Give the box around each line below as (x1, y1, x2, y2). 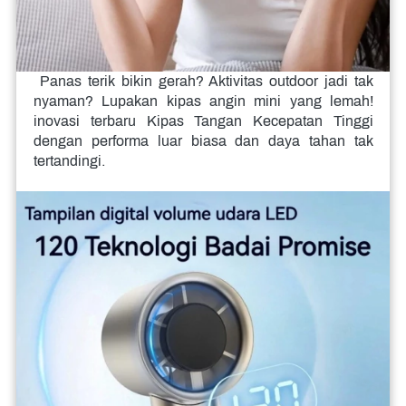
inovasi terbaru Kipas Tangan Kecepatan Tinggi (34, 113, 373, 130)
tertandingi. (34, 153, 105, 169)
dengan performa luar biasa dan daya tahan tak (34, 133, 373, 150)
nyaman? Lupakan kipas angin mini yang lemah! (34, 93, 373, 110)
